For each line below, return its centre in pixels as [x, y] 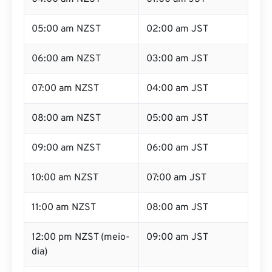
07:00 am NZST [65, 89]
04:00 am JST [177, 89]
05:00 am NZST [66, 29]
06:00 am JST [177, 148]
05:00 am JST [177, 118]
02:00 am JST [177, 29]
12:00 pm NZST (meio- [80, 237]
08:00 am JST [177, 208]
